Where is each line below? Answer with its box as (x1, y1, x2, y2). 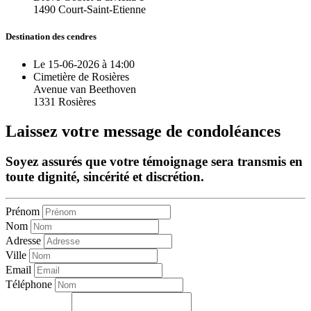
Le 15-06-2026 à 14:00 (33, 58, 135, 70)
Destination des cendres (6, 31, 96, 42)
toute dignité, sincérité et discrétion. (6, 169, 204, 185)
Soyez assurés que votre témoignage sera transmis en (6, 154, 303, 169)
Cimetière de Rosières (33, 70, 129, 83)
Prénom (6, 205, 40, 218)
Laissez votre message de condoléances (6, 121, 280, 140)
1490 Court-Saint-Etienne (33, 3, 146, 16)
